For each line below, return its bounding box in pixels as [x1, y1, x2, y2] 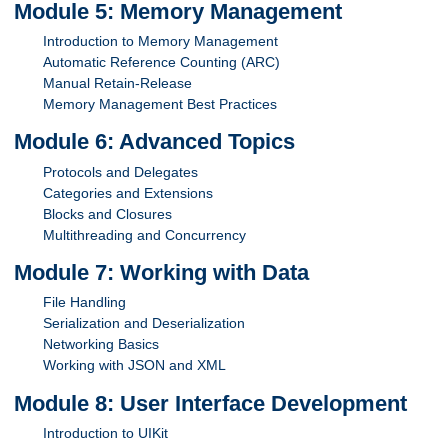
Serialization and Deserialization [43, 315, 246, 332]
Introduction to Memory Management [43, 33, 279, 50]
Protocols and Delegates [43, 163, 199, 180]
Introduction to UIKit [43, 424, 169, 441]
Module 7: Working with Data [14, 260, 310, 285]
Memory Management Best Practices [43, 96, 278, 113]
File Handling [43, 294, 127, 311]
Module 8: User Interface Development [14, 390, 408, 416]
